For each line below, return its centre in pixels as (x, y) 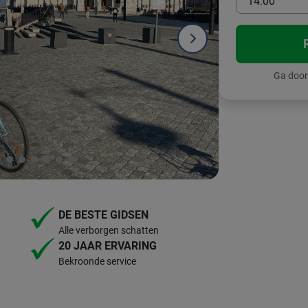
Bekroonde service (97, 261)
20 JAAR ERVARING (108, 245)
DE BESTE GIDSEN (103, 214)
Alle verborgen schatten (109, 230)
